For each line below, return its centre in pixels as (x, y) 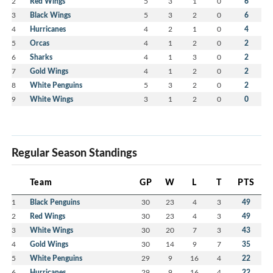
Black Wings (50, 15)
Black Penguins (55, 202)
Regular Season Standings (74, 152)
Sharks (41, 57)
